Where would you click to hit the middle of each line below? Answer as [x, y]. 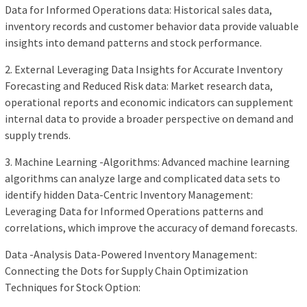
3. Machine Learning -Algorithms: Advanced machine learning [147, 162]
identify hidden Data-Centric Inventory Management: [129, 195]
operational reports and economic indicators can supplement [149, 102]
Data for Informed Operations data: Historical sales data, [138, 10]
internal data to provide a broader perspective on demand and [149, 119]
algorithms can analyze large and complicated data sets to [143, 179]
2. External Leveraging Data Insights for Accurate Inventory [144, 70]
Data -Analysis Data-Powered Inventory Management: [131, 255]
